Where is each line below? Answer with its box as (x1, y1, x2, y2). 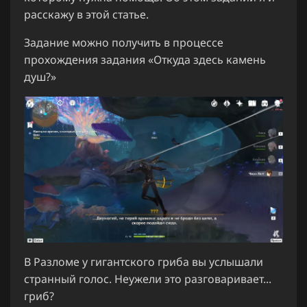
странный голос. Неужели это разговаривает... (24, 271, 271, 286)
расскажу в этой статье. (24, 6, 149, 22)
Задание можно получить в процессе (24, 34, 223, 50)
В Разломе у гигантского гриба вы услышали (24, 254, 263, 269)
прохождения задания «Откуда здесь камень (24, 51, 266, 67)
